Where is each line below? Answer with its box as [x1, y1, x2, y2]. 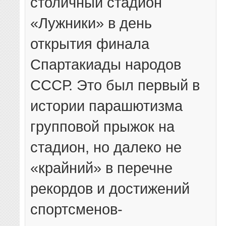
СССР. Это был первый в [30, 77, 200, 94]
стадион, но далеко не [30, 139, 182, 156]
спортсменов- [30, 201, 123, 218]
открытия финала [30, 35, 150, 52]
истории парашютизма [30, 97, 183, 115]
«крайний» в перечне [30, 159, 173, 177]
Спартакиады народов [30, 56, 182, 73]
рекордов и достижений [30, 180, 190, 197]
